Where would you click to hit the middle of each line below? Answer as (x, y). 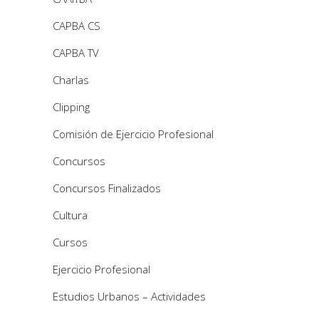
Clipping (71, 106)
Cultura (70, 215)
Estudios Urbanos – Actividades (129, 296)
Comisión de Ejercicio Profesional (133, 134)
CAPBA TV (76, 52)
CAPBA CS (77, 25)
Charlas (71, 79)
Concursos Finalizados (107, 188)
